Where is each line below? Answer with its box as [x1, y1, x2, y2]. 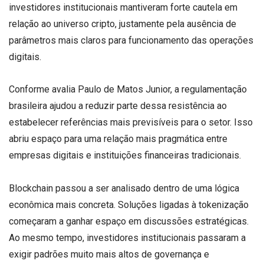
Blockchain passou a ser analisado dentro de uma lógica [9, 182, 239, 194]
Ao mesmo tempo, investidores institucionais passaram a [9, 232, 246, 243]
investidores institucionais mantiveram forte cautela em [9, 2, 237, 14]
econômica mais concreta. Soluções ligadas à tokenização [9, 199, 249, 210]
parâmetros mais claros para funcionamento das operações [9, 35, 253, 47]
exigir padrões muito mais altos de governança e [9, 248, 209, 260]
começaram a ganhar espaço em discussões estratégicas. [9, 215, 249, 227]
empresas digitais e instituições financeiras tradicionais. [9, 150, 241, 161]
